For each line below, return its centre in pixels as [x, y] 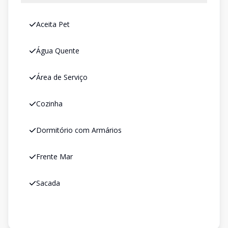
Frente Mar [54, 156]
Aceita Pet [53, 24]
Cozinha [49, 104]
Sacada [48, 183]
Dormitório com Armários [79, 130]
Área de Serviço [62, 77]
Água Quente [58, 51]
